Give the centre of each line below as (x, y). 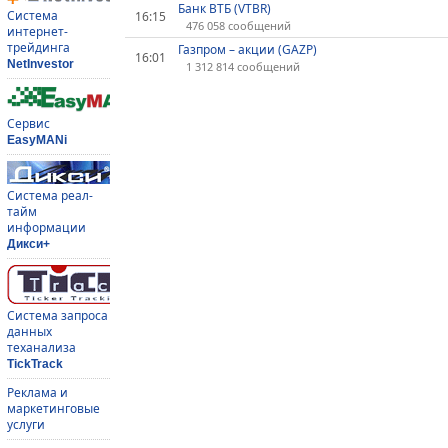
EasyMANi (37, 139)
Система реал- (50, 195)
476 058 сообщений (238, 26)
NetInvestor (40, 63)
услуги (26, 424)
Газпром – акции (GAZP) (247, 50)
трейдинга (38, 47)
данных (29, 331)
